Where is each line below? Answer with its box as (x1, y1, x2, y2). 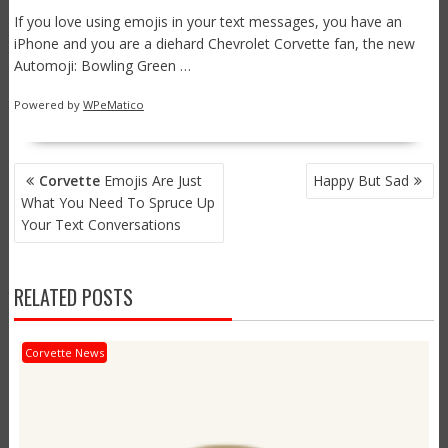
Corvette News (24, 345, 104, 360)
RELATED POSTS (13, 282, 133, 312)
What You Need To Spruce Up (20, 193, 215, 212)
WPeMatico (82, 97, 144, 112)
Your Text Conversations (20, 215, 181, 234)
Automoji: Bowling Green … (13, 56, 191, 75)
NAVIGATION (12, 180, 103, 210)
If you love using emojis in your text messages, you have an (13, 12, 402, 31)
